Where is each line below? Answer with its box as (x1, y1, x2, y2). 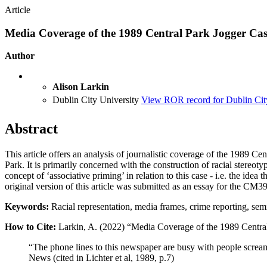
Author (5, 51, 35, 61)
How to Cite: (5, 222, 56, 232)
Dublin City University (52, 95, 139, 105)
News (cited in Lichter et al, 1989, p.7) (29, 253, 174, 263)
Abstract (5, 121, 58, 137)
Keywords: (5, 201, 49, 212)
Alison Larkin (52, 82, 109, 92)
